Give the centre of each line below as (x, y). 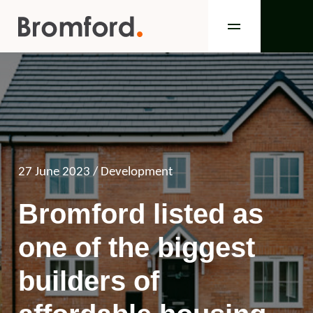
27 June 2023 (54, 172)
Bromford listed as (141, 214)
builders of (89, 281)
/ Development (133, 172)
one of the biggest (137, 247)
